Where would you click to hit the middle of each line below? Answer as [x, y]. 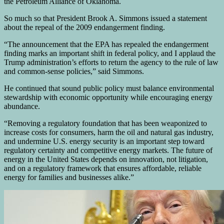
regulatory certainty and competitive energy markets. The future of [108, 150]
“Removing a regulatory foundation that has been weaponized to [105, 123]
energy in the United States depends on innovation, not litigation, [106, 159]
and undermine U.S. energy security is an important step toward [104, 141]
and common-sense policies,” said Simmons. [74, 71]
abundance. [22, 106]
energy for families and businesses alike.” [69, 177]
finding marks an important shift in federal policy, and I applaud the [110, 53]
